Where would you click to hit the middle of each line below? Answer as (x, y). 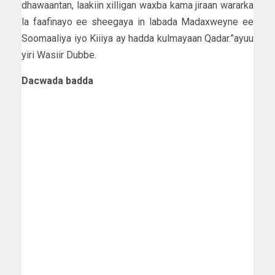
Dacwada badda (57, 80)
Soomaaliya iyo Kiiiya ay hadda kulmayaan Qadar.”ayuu (137, 38)
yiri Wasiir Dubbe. (59, 55)
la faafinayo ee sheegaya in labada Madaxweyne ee (137, 21)
